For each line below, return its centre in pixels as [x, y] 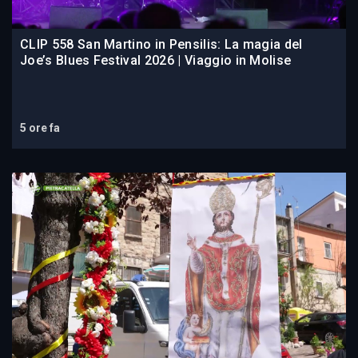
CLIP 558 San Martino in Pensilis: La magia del [161, 44]
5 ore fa [40, 127]
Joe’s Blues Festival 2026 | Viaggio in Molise [156, 60]
